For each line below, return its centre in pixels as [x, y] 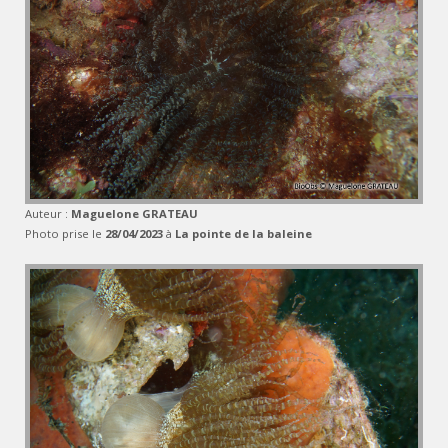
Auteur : [48, 213]
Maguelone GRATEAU [134, 213]
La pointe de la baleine [243, 233]
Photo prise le [65, 233]
